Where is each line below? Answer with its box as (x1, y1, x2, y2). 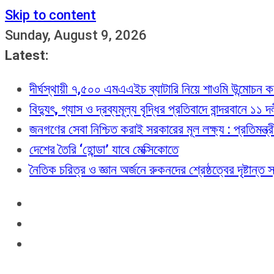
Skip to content (5, 7, 96, 23)
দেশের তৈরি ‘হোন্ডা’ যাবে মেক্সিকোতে (29, 142, 179, 157)
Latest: (5, 48, 48, 63)
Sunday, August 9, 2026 (5, 28, 147, 43)
